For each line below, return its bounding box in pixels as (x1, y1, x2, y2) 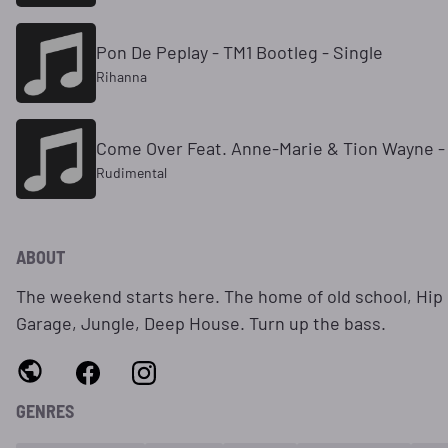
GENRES (16, 400, 74, 423)
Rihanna (96, 68, 147, 86)
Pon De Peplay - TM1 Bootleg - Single (96, 41, 383, 64)
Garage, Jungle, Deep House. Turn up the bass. (16, 312, 386, 335)
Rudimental (96, 164, 167, 182)
